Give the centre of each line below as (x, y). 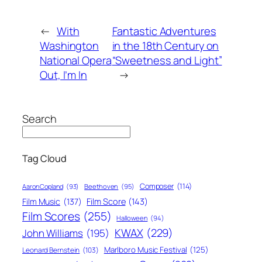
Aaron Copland (43, 186)
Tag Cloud (45, 159)
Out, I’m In (63, 74)
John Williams (53, 233)
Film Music (41, 201)
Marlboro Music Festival (145, 249)
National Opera (76, 60)
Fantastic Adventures (164, 30)
